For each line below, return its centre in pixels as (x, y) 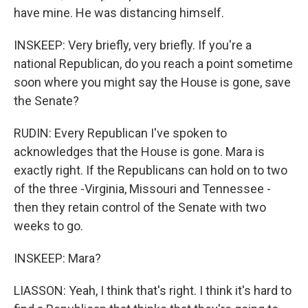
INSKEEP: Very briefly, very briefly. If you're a (133, 45)
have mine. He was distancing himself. (119, 13)
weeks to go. (48, 226)
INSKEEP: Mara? (57, 258)
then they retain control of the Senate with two (140, 207)
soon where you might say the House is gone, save (152, 82)
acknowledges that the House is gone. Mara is (139, 152)
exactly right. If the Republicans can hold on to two (151, 170)
